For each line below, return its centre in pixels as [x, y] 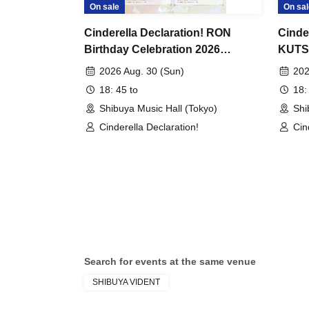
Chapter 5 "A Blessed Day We [162, 66]
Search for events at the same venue [170, 262]
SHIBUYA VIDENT [126, 282]
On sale [104, 7]
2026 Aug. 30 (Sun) [142, 71]
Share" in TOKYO [130, 83]
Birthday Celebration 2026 [152, 50]
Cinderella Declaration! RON [158, 33]
